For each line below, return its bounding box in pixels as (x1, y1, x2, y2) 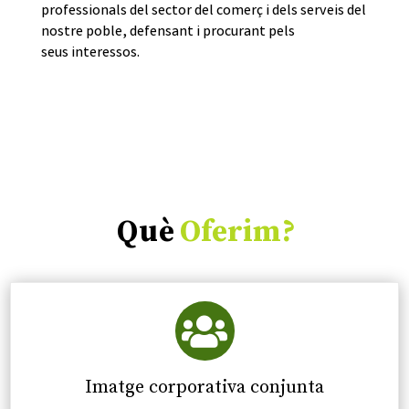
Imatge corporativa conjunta (85, 376, 324, 400)
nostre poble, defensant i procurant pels (40, 22, 295, 44)
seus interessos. (40, 43, 140, 65)
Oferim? (180, 214, 297, 252)
